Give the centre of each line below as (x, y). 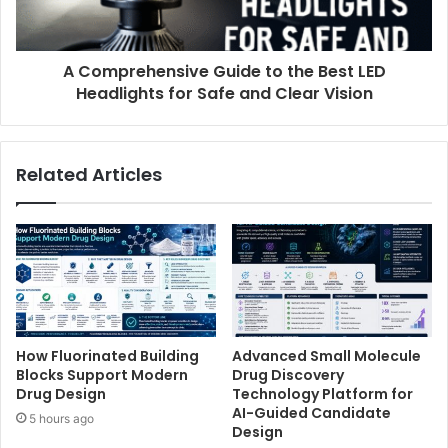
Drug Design (61, 394)
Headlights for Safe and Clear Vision (224, 94)
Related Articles (89, 175)
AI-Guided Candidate (311, 413)
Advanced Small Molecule (326, 356)
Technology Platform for (322, 394)
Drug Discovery (288, 375)
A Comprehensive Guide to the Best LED (224, 72)
